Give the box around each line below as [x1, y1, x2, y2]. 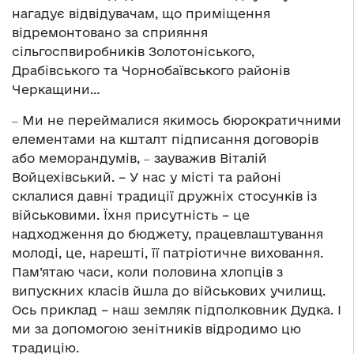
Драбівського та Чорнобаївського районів [12, 62, 290, 77]
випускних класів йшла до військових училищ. [12, 283, 326, 298]
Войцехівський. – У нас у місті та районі [12, 169, 281, 184]
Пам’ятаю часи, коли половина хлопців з [12, 264, 283, 279]
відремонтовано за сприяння [12, 24, 208, 40]
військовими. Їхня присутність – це [12, 207, 250, 222]
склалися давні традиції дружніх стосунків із [12, 188, 317, 203]
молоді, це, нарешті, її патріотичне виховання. [12, 245, 323, 260]
